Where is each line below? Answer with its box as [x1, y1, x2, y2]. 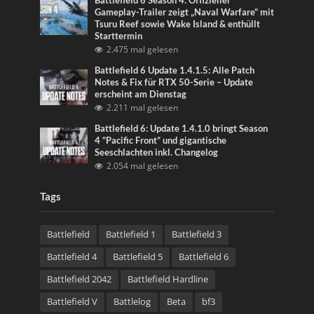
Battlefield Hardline [127, 273, 208, 285]
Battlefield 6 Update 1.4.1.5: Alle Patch [95, 64, 255, 76]
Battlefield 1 [105, 228, 156, 240]
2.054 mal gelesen [107, 160, 179, 171]
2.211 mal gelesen [107, 102, 179, 113]
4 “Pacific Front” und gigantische [95, 135, 227, 146]
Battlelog [113, 295, 151, 308]
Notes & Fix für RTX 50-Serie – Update [95, 76, 254, 88]
